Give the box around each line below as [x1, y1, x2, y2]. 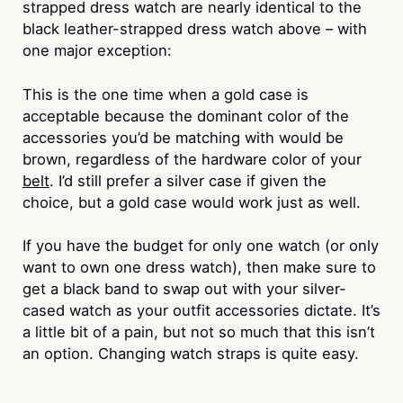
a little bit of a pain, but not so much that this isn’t [22, 323, 375, 342]
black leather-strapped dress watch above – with [22, 19, 367, 38]
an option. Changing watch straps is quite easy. [22, 345, 359, 363]
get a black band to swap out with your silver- [22, 280, 346, 299]
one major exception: [22, 40, 172, 59]
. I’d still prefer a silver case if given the [49, 171, 327, 190]
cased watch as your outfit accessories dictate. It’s [22, 301, 381, 320]
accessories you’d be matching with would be [22, 128, 344, 147]
